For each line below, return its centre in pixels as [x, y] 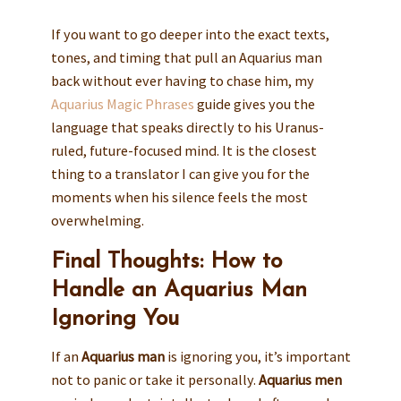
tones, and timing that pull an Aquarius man [186, 57]
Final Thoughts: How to [166, 261]
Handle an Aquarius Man [179, 290]
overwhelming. [97, 220]
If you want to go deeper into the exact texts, [190, 34]
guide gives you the [254, 103]
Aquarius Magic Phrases [122, 103]
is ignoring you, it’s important [257, 357]
